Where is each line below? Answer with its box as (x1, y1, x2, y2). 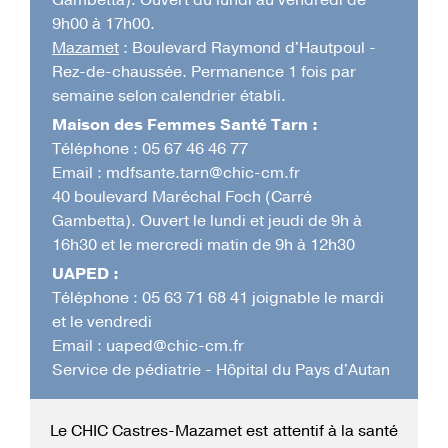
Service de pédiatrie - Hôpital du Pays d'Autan (52, 359, 390, 382)
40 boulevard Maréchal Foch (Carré (52, 186, 312, 209)
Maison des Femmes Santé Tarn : (52, 114, 318, 137)
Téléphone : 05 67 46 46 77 (52, 138, 248, 161)
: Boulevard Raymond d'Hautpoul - (119, 37, 376, 60)
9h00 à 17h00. (52, 13, 155, 36)
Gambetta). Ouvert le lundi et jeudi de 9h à (52, 210, 362, 233)
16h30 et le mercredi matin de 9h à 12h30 (52, 234, 355, 257)
